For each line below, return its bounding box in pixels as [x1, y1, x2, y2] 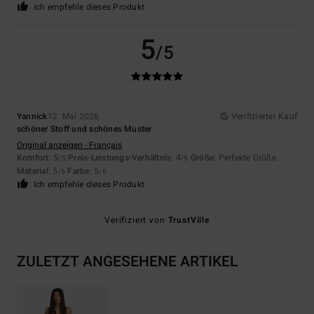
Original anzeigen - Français [17, 139, 122, 152]
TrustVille [168, 214, 210, 227]
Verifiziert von [104, 214, 168, 227]
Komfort [17, 151, 49, 165]
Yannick [17, 110, 48, 123]
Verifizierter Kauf [231, 110, 297, 123]
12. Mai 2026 [47, 110, 100, 123]
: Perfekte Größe [214, 151, 276, 165]
